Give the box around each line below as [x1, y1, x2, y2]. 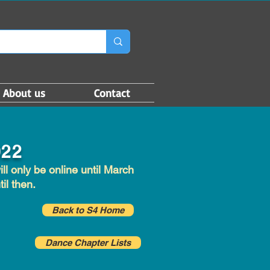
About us [2, 86, 45, 99]
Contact [93, 86, 130, 99]
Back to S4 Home [52, 205, 124, 215]
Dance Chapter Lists [45, 237, 131, 248]
